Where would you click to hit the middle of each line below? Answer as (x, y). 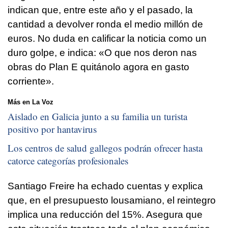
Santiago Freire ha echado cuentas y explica (105, 186)
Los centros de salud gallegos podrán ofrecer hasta (105, 148)
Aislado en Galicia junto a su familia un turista (97, 116)
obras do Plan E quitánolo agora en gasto (98, 67)
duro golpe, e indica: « (56, 53)
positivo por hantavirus (52, 129)
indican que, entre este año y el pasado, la (100, 10)
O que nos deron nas (151, 53)
